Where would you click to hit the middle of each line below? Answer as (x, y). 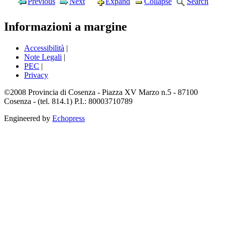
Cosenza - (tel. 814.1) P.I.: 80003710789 (68, 101)
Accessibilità (44, 48)
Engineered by (28, 119)
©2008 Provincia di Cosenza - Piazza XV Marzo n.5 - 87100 (101, 92)
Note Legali (43, 57)
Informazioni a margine (66, 27)
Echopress (69, 119)
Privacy (36, 75)
